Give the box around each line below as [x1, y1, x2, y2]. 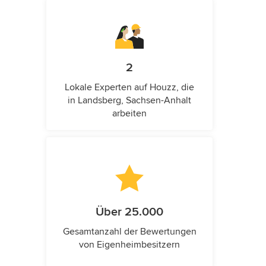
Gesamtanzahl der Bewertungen [62, 226, 197, 237]
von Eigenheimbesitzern [79, 239, 180, 251]
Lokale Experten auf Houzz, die [65, 81, 194, 93]
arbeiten [112, 107, 147, 119]
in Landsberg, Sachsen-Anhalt [68, 94, 191, 106]
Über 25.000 [96, 205, 163, 219]
